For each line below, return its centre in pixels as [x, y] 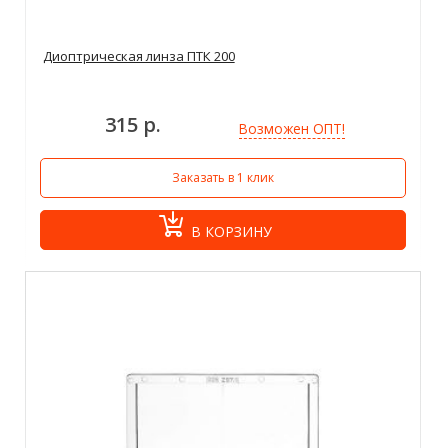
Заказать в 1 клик [222, 178]
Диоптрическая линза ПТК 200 [138, 56]
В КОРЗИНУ [231, 232]
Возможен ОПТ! [291, 128]
